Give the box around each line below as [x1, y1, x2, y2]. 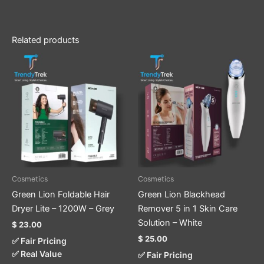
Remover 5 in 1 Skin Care [138, 203, 237, 214]
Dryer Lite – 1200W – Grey [12, 203, 114, 214]
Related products [12, 34, 80, 45]
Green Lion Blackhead [138, 189, 225, 200]
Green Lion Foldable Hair [12, 189, 110, 200]
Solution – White [138, 217, 202, 228]
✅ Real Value [12, 249, 62, 259]
